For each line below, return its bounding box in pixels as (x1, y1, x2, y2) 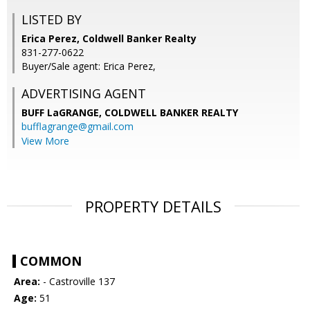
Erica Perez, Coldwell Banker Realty (21, 32, 197, 46)
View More (21, 134, 69, 148)
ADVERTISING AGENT (21, 85, 146, 102)
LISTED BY (21, 11, 82, 28)
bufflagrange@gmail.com (21, 120, 134, 134)
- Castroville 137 (40, 275, 115, 289)
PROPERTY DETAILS (85, 196, 221, 217)
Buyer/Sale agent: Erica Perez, (21, 60, 156, 73)
